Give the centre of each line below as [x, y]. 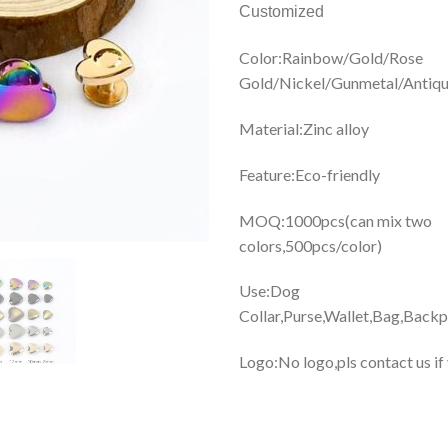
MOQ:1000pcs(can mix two [335, 220]
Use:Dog [269, 291]
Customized [281, 12]
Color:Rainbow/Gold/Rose [331, 58]
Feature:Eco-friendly [309, 174]
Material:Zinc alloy [304, 128]
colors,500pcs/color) [310, 245]
